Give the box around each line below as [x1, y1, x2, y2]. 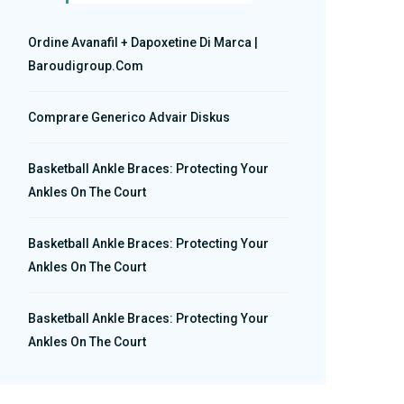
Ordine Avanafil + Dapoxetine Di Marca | [28, 35, 258, 50]
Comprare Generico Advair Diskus [28, 110, 230, 124]
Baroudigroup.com [28, 59, 143, 73]
